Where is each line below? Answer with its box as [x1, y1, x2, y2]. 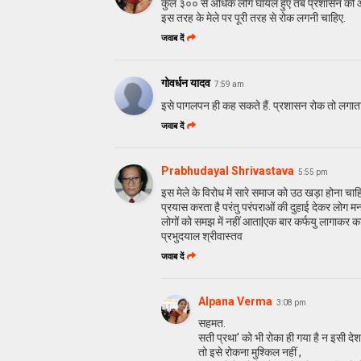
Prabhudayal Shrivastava [161, 164, 294, 177]
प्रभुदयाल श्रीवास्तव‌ [161, 229, 243, 243]
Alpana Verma [198, 294, 272, 308]
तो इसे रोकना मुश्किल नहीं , [198, 345, 301, 359]
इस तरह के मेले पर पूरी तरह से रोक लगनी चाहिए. [161, 10, 346, 24]
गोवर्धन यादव [161, 76, 210, 89]
